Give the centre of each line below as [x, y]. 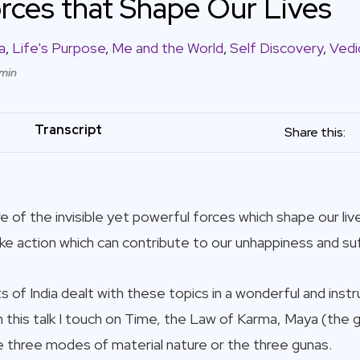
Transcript [68, 130]
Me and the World [167, 47]
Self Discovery [276, 47]
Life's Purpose [58, 47]
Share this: [315, 133]
